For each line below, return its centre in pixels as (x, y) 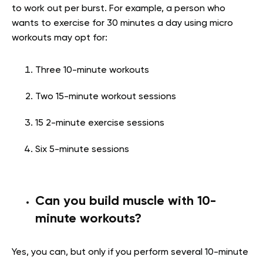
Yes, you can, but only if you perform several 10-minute (130, 252)
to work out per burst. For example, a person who (119, 9)
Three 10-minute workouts (92, 70)
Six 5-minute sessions (82, 149)
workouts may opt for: (60, 38)
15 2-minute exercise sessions (100, 123)
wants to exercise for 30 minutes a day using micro (122, 23)
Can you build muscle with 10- (126, 201)
